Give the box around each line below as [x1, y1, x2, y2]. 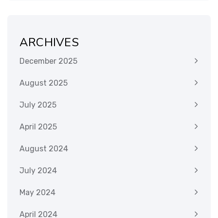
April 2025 [19, 122, 57, 132]
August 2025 [19, 78, 68, 88]
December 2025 [19, 56, 77, 66]
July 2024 [19, 166, 57, 176]
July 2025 [19, 100, 56, 110]
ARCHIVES [19, 35, 79, 51]
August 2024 [19, 144, 68, 154]
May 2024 [19, 188, 55, 198]
